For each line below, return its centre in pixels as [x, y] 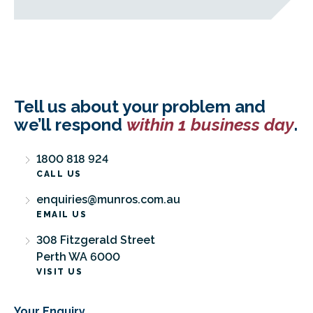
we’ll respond [70, 125]
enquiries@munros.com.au [108, 199]
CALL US [59, 174]
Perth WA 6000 [78, 257]
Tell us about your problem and [140, 107]
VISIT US [59, 272]
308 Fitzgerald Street [96, 240]
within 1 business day [210, 125]
